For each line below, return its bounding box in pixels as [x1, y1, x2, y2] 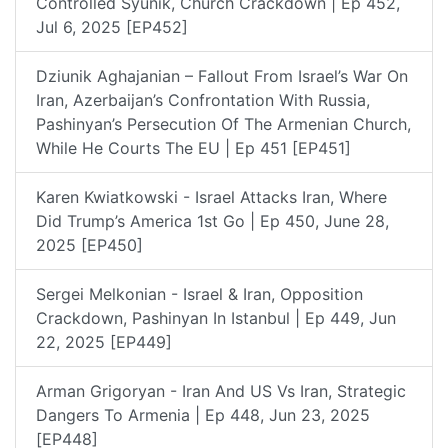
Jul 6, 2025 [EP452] [36, 16, 188, 37]
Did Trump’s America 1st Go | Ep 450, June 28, [36, 210, 389, 231]
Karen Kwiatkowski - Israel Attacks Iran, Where [36, 186, 387, 207]
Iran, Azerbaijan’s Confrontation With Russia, [36, 89, 370, 110]
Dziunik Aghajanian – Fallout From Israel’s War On [36, 65, 408, 86]
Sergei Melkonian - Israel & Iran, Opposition [36, 283, 363, 304]
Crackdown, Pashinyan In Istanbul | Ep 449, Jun [36, 307, 396, 328]
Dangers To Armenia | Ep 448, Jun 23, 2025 [36, 404, 370, 425]
